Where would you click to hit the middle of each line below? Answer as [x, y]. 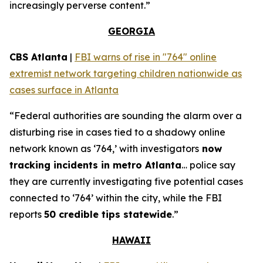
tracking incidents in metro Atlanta [95, 165]
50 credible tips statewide [108, 214]
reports [27, 214]
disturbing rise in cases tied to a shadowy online [117, 132]
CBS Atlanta [38, 57]
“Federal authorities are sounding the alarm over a [126, 116]
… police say [208, 165]
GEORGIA [131, 31]
